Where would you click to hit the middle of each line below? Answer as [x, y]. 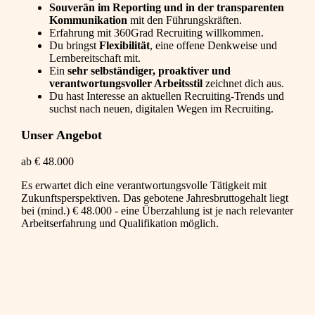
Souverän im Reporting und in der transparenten [167, 8]
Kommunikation [88, 20]
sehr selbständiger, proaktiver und [149, 71]
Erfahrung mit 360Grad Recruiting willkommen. [156, 33]
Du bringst [74, 46]
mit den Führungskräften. [185, 20]
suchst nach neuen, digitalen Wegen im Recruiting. [161, 109]
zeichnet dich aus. [243, 84]
